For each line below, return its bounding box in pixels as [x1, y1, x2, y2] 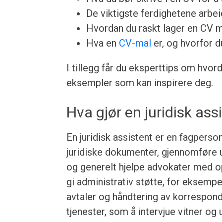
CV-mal [119, 37, 152, 49]
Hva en [86, 37, 119, 49]
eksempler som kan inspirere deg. [66, 77, 214, 89]
